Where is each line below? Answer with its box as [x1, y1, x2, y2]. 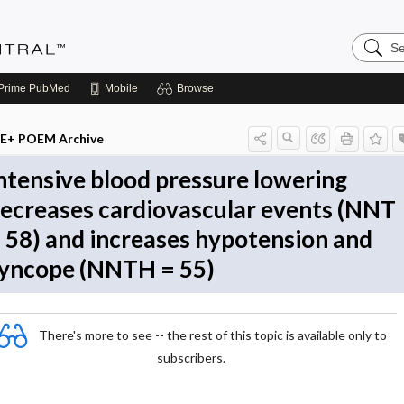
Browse [177, 82, 214, 95]
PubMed [26, 82, 70, 95]
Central [351, 60, 398, 76]
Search [351, 32, 397, 47]
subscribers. [157, 350, 225, 365]
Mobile [105, 82, 138, 95]
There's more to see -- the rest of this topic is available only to [39, 326, 387, 343]
